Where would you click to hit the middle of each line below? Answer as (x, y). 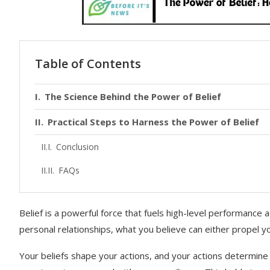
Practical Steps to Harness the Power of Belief (153, 121)
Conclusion (77, 146)
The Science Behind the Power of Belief (133, 96)
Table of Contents (88, 63)
